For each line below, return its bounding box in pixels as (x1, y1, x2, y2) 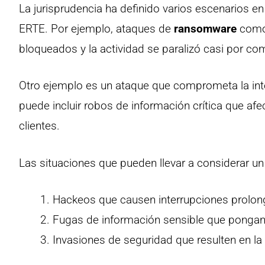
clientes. (19, 119, 60, 132)
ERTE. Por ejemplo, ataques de (19, 21, 174, 35)
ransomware (174, 21, 237, 35)
